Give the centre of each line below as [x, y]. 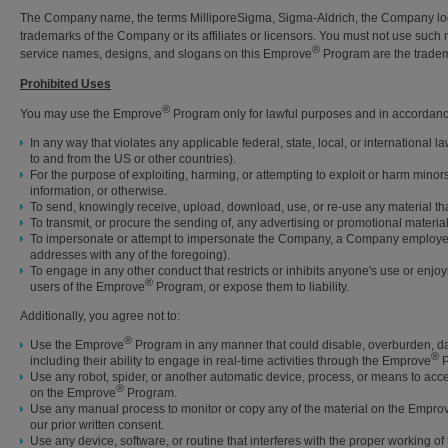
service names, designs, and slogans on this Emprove [166, 54]
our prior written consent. [97, 425]
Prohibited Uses [65, 84]
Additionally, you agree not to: [100, 316]
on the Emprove [73, 393]
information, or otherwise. [98, 191]
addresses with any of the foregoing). [130, 255]
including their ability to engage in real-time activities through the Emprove [230, 361]
